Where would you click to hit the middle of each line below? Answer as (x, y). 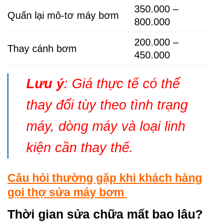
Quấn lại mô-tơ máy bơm (63, 15)
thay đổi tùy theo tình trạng (107, 105)
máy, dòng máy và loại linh (106, 126)
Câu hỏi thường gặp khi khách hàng (105, 178)
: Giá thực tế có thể (122, 83)
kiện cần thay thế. (80, 147)
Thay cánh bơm (42, 48)
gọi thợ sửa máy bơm (67, 192)
